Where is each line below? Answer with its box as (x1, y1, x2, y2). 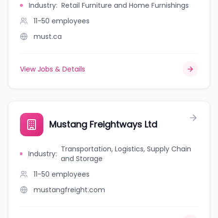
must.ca (34, 32, 62, 41)
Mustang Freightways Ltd (49, 118, 157, 130)
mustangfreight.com (34, 185, 105, 195)
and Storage (60, 154, 103, 163)
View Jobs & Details (20, 64, 85, 74)
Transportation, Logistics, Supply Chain (60, 144, 191, 154)
